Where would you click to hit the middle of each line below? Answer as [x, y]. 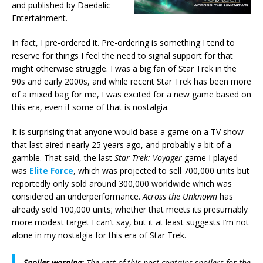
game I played [210, 158]
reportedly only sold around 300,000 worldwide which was [122, 184]
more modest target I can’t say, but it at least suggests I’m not [130, 222]
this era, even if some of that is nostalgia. [90, 107]
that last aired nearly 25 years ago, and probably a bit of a [122, 145]
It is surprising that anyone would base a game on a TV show [128, 132]
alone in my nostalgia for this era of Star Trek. [99, 235]
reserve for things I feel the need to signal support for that [122, 56]
